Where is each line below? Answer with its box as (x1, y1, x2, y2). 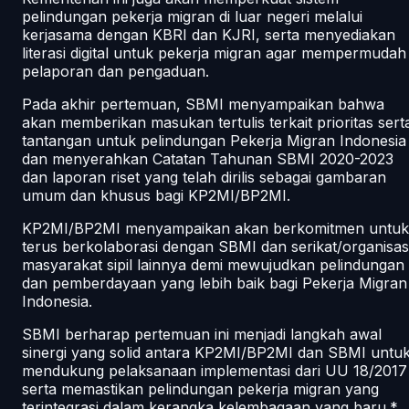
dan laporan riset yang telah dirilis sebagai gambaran (22, 167, 386, 186)
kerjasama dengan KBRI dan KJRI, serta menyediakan (22, 25, 395, 44)
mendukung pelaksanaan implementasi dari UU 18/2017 (22, 361, 407, 380)
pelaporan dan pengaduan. (22, 61, 209, 80)
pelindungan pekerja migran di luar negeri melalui (22, 6, 362, 26)
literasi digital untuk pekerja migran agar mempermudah (22, 43, 406, 62)
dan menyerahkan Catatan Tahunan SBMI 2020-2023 (22, 149, 393, 168)
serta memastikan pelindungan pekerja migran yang (22, 379, 379, 398)
